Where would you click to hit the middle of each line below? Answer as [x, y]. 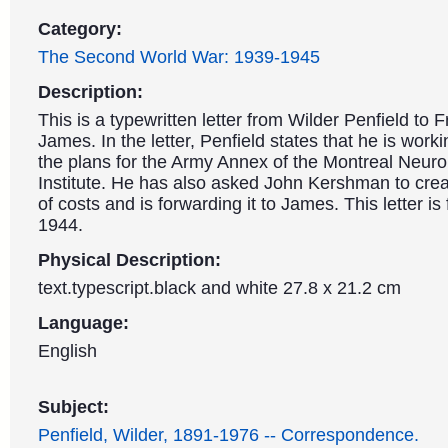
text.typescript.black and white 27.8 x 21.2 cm [219, 288]
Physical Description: [129, 260]
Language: [83, 323]
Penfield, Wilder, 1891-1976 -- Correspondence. [228, 435]
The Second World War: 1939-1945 [179, 57]
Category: [80, 29]
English [67, 351]
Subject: [73, 407]
